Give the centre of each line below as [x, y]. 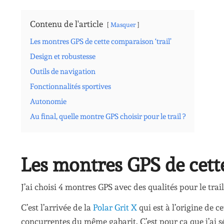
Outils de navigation [63, 72]
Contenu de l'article [66, 24]
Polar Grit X [115, 207]
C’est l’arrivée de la [57, 207]
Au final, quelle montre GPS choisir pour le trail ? [108, 117]
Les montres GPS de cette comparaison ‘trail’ [101, 42]
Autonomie [48, 102]
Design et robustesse [63, 57]
